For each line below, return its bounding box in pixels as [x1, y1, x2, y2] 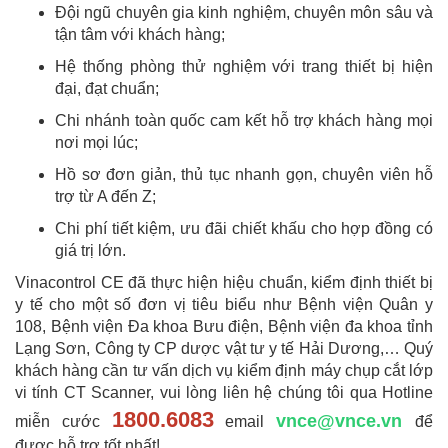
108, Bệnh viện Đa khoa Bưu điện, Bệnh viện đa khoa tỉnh [15, 318, 433, 336]
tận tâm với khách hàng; [55, 26, 225, 44]
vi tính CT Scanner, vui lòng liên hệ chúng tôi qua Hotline [15, 384, 433, 402]
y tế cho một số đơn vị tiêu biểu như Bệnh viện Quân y [15, 296, 433, 314]
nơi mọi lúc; [55, 134, 138, 152]
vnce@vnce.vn [276, 411, 403, 432]
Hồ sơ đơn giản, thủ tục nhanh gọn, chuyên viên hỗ [55, 166, 433, 184]
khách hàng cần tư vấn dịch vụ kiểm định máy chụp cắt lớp [15, 362, 433, 380]
